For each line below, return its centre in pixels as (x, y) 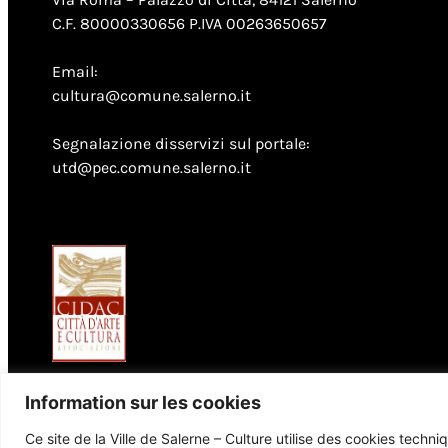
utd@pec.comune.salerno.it (151, 168)
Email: (75, 72)
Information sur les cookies (143, 402)
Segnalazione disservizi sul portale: (181, 144)
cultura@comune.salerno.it (151, 96)
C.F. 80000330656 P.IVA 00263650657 (189, 24)
